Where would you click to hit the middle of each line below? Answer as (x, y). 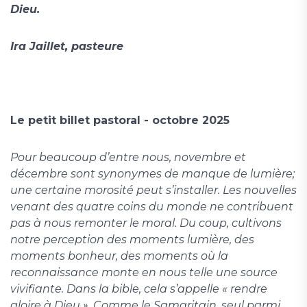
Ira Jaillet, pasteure (67, 47)
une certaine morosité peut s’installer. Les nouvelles (153, 191)
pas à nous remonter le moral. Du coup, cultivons (146, 223)
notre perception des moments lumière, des (132, 240)
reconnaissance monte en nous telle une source (144, 273)
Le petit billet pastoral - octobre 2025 (120, 121)
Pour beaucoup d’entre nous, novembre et (128, 158)
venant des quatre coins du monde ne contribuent (152, 207)
